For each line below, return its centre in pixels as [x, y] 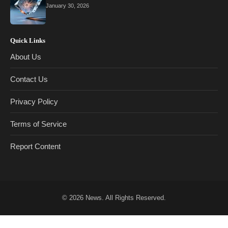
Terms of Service [38, 124]
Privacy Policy [34, 101]
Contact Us [29, 79]
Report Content [35, 146]
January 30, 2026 [67, 5]
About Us [26, 56]
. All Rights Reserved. [134, 197]
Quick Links [28, 40]
